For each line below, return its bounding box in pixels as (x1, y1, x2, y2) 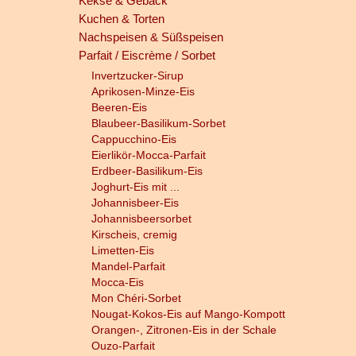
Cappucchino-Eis (91, 133, 176, 145)
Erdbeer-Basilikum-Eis (91, 164, 203, 177)
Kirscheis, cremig (91, 228, 177, 241)
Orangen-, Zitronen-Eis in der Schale (91, 323, 277, 336)
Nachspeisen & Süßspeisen (78, 30, 223, 44)
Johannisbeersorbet (91, 212, 192, 225)
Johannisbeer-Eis (91, 196, 179, 209)
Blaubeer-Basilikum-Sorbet (91, 117, 226, 130)
